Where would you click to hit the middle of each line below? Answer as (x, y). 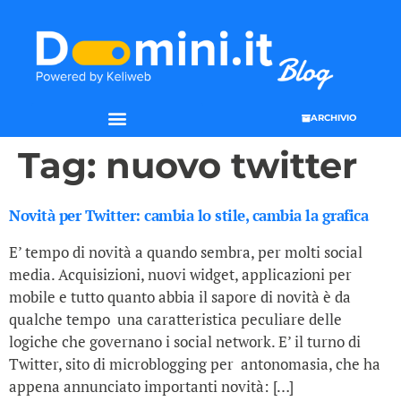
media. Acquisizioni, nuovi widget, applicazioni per (180, 275)
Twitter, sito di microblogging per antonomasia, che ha (195, 364)
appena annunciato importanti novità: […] (151, 387)
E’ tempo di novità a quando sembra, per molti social (186, 252)
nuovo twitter (231, 166)
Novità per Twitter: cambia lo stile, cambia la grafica (188, 216)
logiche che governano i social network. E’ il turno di (185, 342)
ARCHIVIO (333, 117)
